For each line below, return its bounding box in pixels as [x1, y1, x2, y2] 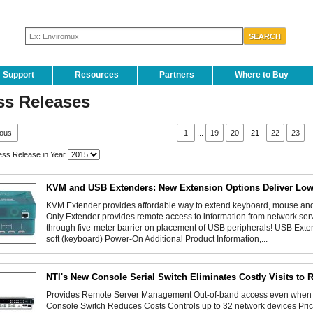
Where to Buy [235, 69, 289, 80]
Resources [75, 69, 119, 80]
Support [3, 69, 34, 80]
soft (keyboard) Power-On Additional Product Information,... [46, 233, 268, 244]
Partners [159, 69, 194, 80]
